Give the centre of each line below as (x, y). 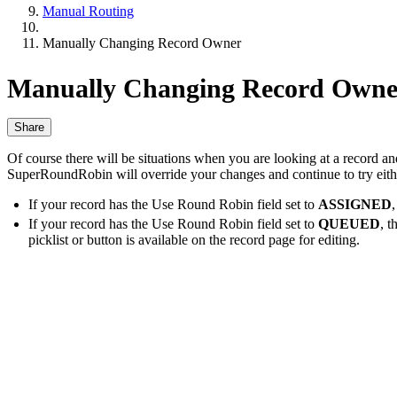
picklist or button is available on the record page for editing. (194, 239)
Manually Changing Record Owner (142, 43)
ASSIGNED (355, 204)
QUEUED (349, 223)
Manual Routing (88, 11)
